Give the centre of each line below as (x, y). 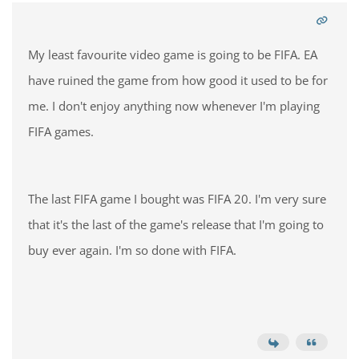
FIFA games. (63, 131)
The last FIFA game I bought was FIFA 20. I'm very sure (177, 199)
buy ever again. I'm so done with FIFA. (134, 250)
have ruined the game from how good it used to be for (178, 80)
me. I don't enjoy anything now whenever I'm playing (174, 106)
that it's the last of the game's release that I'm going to (176, 224)
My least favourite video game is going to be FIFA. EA (173, 54)
